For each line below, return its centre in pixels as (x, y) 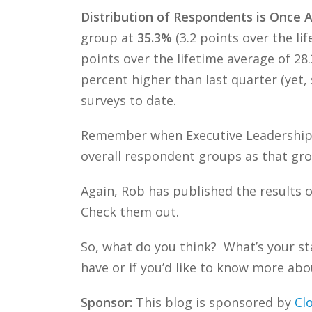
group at (109, 37)
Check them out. (130, 211)
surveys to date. (128, 100)
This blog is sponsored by (213, 302)
